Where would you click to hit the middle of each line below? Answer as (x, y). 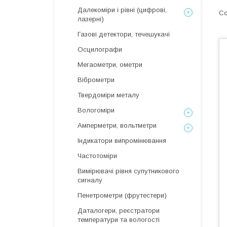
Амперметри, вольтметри (117, 125)
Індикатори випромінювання (122, 141)
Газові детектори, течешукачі (124, 34)
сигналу (90, 180)
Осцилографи (100, 49)
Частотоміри (97, 156)
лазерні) (91, 19)
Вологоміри (96, 110)
